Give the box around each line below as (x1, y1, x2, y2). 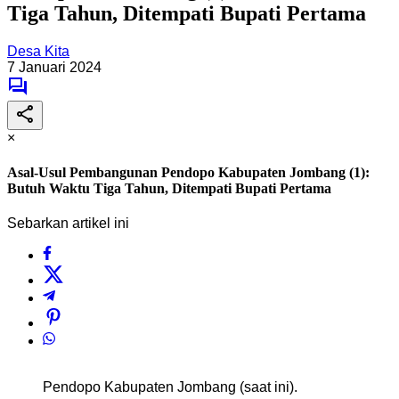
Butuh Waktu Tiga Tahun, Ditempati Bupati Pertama (7, 181, 331, 197)
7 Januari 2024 (7, 59, 102, 75)
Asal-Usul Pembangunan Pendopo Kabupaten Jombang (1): (7, 165, 370, 181)
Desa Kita (7, 43, 69, 59)
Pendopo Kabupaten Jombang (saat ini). (43, 379, 297, 395)
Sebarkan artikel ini (7, 216, 129, 232)
